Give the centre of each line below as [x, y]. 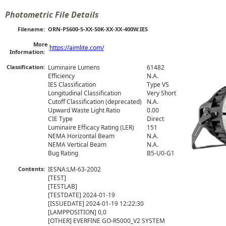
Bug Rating [63, 153]
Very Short [161, 93]
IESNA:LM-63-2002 [74, 169]
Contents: [33, 169]
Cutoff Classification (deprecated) [95, 102]
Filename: [33, 29]
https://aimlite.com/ [77, 48]
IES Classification [72, 85]
